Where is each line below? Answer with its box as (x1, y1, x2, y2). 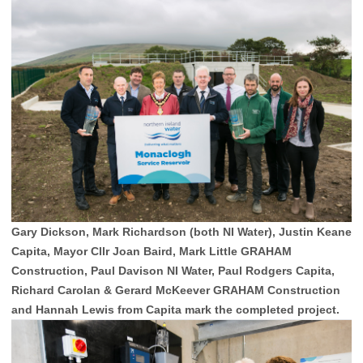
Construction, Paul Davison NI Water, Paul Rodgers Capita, (11, 264, 335, 278)
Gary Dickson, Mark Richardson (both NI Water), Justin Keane (11, 225, 352, 239)
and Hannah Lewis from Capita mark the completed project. (11, 303, 340, 317)
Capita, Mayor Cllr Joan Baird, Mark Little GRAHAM (11, 245, 292, 258)
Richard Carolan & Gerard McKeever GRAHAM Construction (11, 284, 340, 297)
